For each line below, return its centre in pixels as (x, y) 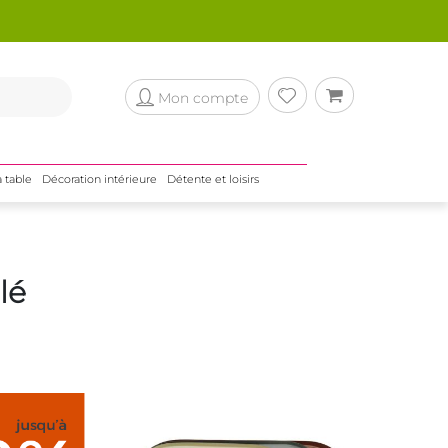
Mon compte (202, 97)
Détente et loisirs (212, 179)
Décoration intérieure (99, 179)
